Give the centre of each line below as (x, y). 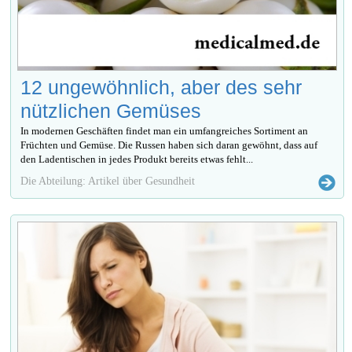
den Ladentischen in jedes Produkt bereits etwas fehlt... (137, 159)
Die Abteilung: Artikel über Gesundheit (108, 180)
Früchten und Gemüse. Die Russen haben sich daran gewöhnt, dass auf (169, 145)
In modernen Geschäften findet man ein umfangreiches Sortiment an (165, 130)
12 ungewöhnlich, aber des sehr (161, 87)
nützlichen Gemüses (111, 110)
